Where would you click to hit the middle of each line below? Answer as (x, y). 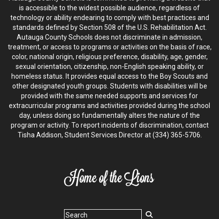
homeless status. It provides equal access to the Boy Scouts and (109, 76)
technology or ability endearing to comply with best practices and (109, 17)
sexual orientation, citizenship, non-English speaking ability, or (109, 66)
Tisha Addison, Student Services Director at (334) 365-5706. (109, 135)
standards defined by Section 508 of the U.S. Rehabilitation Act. (109, 27)
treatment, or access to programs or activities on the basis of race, (109, 47)
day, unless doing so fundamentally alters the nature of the (109, 115)
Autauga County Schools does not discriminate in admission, (109, 37)
